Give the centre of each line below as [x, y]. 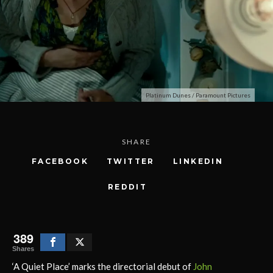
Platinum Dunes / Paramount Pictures [198, 95]
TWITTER [131, 161]
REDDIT [127, 186]
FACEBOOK [60, 161]
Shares [23, 248]
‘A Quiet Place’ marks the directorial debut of [103, 266]
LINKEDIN [198, 161]
